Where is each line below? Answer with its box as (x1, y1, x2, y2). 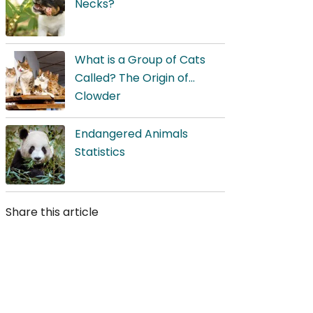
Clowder (75, 88, 121, 104)
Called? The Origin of (75, 70, 189, 86)
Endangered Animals (75, 126, 188, 142)
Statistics (75, 144, 125, 160)
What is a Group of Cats (75, 52, 205, 68)
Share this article (6, 204, 99, 220)
